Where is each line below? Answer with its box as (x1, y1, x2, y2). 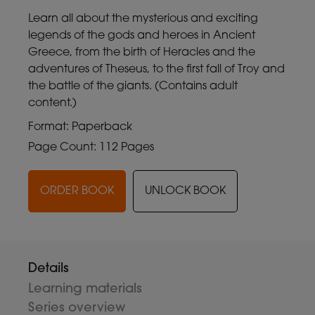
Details (28, 262, 69, 276)
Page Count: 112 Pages (28, 141, 154, 153)
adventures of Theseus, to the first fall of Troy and (28, 63, 285, 75)
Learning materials (28, 282, 142, 296)
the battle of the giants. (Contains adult (28, 80, 238, 92)
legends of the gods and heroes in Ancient (28, 30, 255, 41)
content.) (28, 97, 77, 109)
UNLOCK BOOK (145, 185, 226, 197)
